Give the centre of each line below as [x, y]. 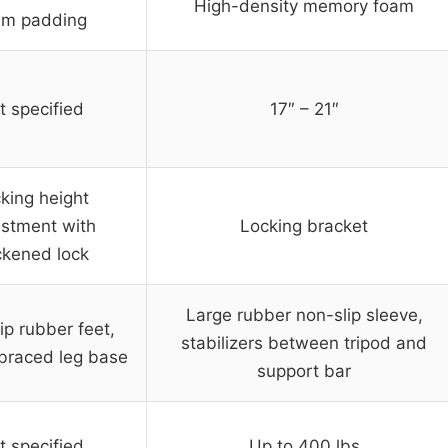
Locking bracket [304, 226]
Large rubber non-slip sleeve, [304, 315]
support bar [304, 371]
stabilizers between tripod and [304, 343]
